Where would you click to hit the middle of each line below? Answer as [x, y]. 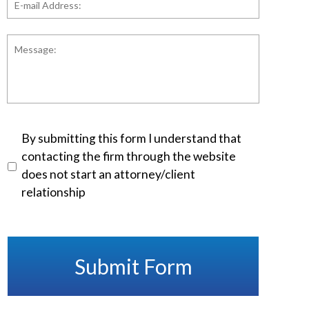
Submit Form [133, 266]
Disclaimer [36, 137]
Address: [31, 23]
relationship [53, 192]
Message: [33, 42]
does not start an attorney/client [108, 174]
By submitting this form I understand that [131, 138]
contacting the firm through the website [129, 156]
